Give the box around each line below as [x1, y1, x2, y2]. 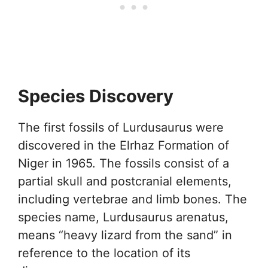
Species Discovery [18, 86, 173, 107]
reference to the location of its [18, 246, 190, 261]
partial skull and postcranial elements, [18, 174, 232, 189]
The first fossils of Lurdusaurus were [18, 120, 224, 135]
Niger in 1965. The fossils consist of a [18, 156, 229, 171]
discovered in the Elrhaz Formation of [18, 138, 229, 153]
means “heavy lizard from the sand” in [18, 228, 232, 243]
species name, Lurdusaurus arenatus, [18, 210, 229, 225]
